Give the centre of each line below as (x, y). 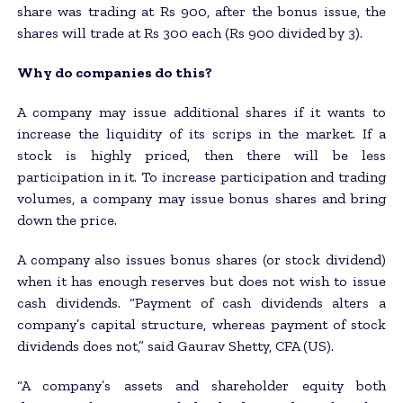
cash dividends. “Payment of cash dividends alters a (201, 302)
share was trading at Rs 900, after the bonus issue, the (201, 11)
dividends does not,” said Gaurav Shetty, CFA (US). (175, 345)
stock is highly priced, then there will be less (201, 155)
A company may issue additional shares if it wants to (201, 112)
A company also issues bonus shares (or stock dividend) (201, 259)
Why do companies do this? (114, 72)
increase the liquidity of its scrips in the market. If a (201, 133)
